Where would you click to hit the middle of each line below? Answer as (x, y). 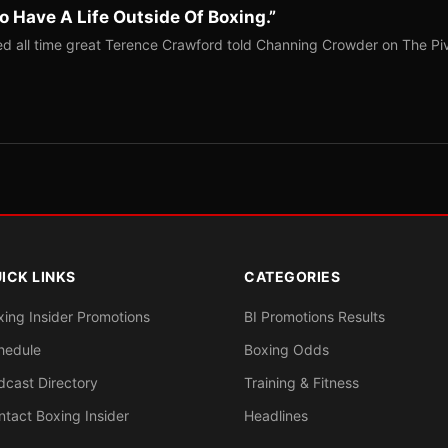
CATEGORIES (292, 276)
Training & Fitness (301, 382)
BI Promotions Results (314, 316)
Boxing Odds (286, 349)
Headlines (276, 415)
